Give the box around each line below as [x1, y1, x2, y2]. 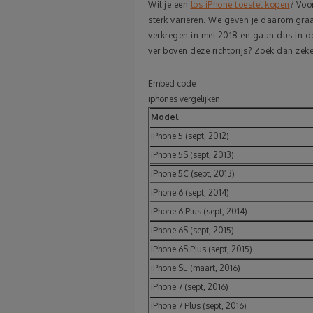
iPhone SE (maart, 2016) [151, 263, 240, 274]
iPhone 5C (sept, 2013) [151, 168, 235, 180]
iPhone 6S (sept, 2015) [151, 225, 234, 236]
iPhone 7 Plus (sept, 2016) [151, 300, 247, 312]
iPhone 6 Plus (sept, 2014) [151, 206, 247, 217]
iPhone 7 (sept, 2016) [151, 282, 228, 293]
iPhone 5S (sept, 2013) [151, 150, 234, 161]
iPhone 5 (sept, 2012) [151, 131, 229, 142]
